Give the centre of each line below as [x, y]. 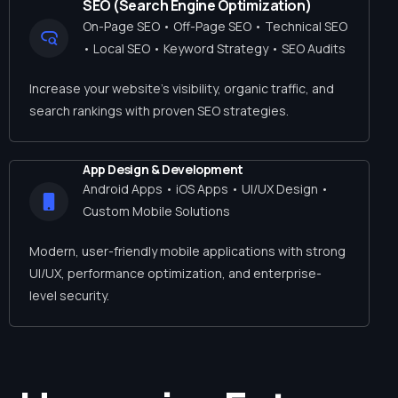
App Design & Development [163, 169]
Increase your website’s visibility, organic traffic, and [182, 88]
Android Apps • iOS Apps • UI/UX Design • [206, 188]
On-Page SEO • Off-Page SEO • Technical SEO [215, 26]
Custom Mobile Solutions [156, 211]
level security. [69, 295]
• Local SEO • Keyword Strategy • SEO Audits [214, 48]
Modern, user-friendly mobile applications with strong [187, 251]
